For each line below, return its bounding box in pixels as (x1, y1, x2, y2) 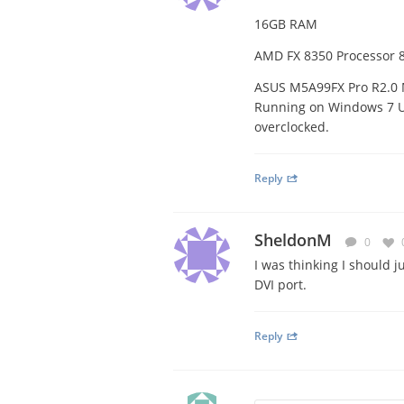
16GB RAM (253, 15, 317, 32)
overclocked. (253, 118, 329, 135)
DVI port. (253, 276, 307, 293)
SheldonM (253, 229, 332, 251)
